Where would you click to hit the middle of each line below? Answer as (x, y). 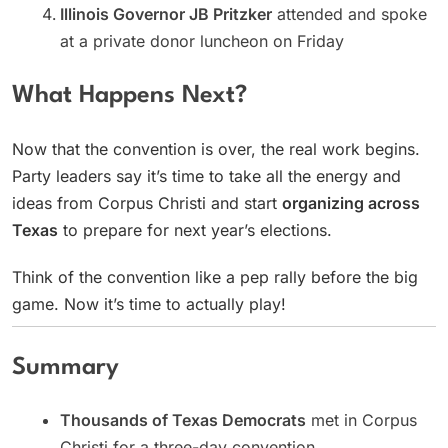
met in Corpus (361, 420)
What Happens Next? (129, 96)
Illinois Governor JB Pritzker (166, 14)
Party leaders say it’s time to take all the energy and (206, 175)
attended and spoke (349, 14)
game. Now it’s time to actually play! (149, 303)
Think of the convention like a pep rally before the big (215, 276)
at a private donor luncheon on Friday (202, 41)
